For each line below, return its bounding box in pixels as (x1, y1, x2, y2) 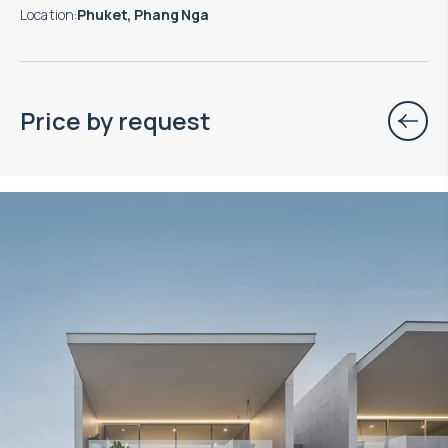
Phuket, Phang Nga (77, 4, 209, 24)
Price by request (20, 103, 211, 137)
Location (20, 4, 75, 24)
